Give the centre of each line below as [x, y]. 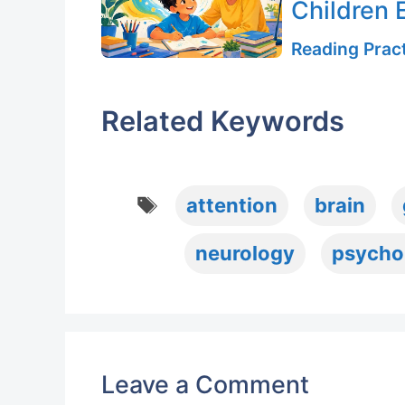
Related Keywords [223, 121]
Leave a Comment [205, 385]
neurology [245, 254]
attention [231, 206]
